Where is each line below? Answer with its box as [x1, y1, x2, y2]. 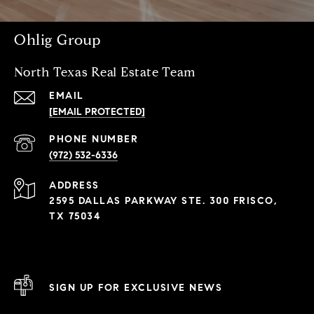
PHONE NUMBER [49, 133, 138, 146]
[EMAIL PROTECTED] [49, 106, 145, 118]
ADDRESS [49, 179, 100, 192]
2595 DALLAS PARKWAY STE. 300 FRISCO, [49, 195, 277, 207]
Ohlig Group [14, 31, 101, 50]
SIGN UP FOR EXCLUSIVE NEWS [49, 281, 222, 294]
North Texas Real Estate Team [14, 64, 196, 81]
